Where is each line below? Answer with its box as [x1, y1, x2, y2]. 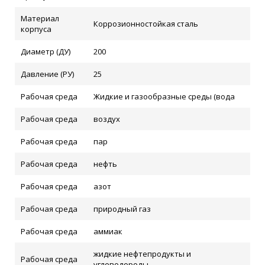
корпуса [21, 24, 51, 34]
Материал [21, 13, 59, 24]
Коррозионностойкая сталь [93, 18, 198, 29]
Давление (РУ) [21, 69, 74, 79]
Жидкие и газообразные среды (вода [93, 91, 235, 102]
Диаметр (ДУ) [21, 46, 70, 57]
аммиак [93, 226, 122, 237]
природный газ [93, 203, 151, 214]
